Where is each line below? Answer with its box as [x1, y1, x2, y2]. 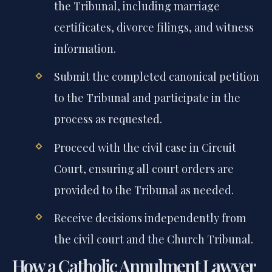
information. [53, 64, 116, 79]
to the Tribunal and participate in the [53, 114, 240, 129]
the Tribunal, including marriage [53, 21, 220, 36]
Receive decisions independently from [53, 233, 246, 248]
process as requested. [53, 135, 162, 150]
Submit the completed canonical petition [53, 92, 259, 107]
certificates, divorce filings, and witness [53, 42, 254, 58]
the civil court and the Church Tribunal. [53, 254, 253, 270]
